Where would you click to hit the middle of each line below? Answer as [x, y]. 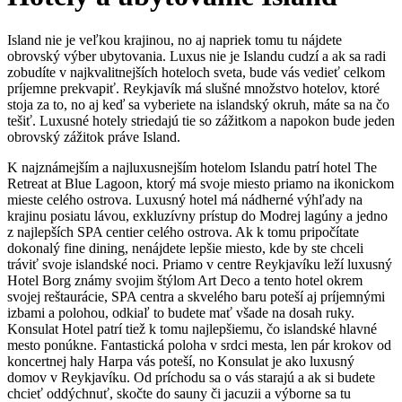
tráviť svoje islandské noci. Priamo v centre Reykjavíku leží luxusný [200, 264]
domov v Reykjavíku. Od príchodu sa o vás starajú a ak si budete [191, 377]
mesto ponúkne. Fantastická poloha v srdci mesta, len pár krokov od [199, 345]
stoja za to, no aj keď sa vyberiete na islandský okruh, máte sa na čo [198, 104]
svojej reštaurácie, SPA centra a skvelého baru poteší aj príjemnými [196, 296]
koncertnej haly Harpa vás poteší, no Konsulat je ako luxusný [181, 361]
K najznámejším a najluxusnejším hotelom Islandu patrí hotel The [192, 167]
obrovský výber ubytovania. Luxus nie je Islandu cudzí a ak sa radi [197, 56]
